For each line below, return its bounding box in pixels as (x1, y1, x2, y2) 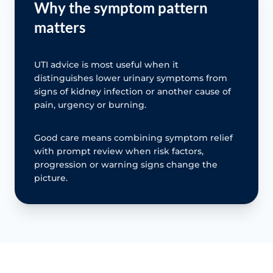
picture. (34, 172, 68, 183)
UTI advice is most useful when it (34, 58, 179, 70)
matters (34, 18, 85, 36)
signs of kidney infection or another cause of (34, 85, 231, 97)
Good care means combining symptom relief (34, 132, 233, 143)
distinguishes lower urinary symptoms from (34, 72, 227, 83)
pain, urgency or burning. (34, 99, 146, 110)
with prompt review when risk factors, (34, 145, 204, 157)
